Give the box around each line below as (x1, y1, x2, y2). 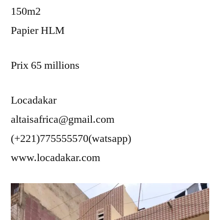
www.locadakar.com (11, 150, 100, 165)
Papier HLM (11, 23, 65, 37)
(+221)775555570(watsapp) (11, 131, 131, 145)
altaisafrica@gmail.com (11, 112, 114, 126)
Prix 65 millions (11, 58, 80, 72)
